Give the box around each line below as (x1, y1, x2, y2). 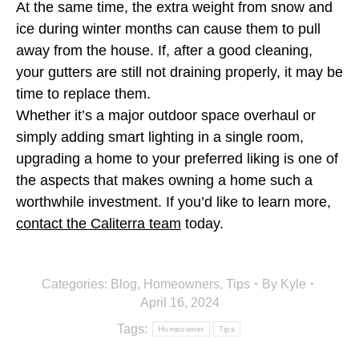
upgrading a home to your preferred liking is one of (16, 150, 338, 167)
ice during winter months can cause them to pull (16, 20, 321, 37)
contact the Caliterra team (16, 215, 181, 232)
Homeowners (143, 276, 220, 291)
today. (181, 215, 224, 232)
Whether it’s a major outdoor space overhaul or (16, 107, 316, 123)
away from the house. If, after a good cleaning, (16, 42, 313, 58)
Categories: (41, 276, 111, 291)
